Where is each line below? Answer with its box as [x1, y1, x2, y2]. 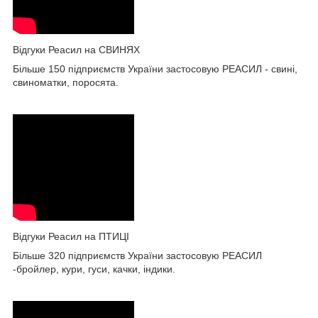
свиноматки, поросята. [13, 76, 119, 88]
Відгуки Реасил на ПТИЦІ [13, 230, 129, 242]
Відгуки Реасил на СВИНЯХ [13, 43, 140, 55]
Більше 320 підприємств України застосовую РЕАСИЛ [13, 249, 262, 261]
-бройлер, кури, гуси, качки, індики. [13, 263, 175, 275]
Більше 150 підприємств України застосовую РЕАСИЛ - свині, [13, 62, 297, 75]
